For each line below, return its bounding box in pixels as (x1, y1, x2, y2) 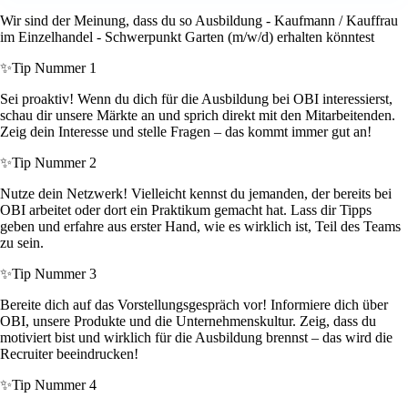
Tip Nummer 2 (12, 155, 97, 171)
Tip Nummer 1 (12, 60, 97, 76)
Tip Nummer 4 (12, 377, 97, 393)
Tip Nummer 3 (12, 266, 97, 282)
